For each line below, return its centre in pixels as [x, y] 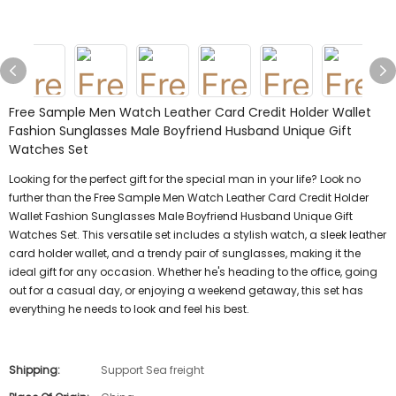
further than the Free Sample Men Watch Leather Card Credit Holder [189, 198]
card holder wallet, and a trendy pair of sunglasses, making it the [185, 253]
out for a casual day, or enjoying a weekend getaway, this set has [186, 290]
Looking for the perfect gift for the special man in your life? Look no [185, 179]
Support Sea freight [152, 370]
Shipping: [34, 370]
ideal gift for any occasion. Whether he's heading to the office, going [193, 272]
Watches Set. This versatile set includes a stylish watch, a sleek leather [198, 235]
